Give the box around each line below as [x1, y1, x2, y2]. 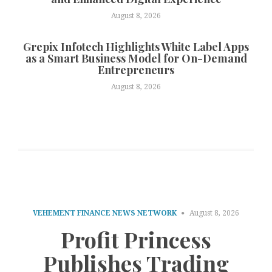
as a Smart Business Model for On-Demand [25, 51, 247, 66]
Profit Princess [61, 224, 211, 254]
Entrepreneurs [98, 63, 174, 78]
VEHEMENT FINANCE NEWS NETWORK [33, 209, 177, 218]
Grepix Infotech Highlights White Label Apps [23, 39, 249, 55]
